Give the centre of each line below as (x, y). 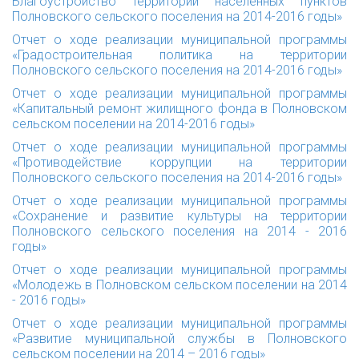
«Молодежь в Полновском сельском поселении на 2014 (179, 285)
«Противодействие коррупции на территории (179, 162)
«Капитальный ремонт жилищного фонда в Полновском (179, 109)
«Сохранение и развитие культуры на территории (179, 216)
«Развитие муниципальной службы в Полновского (179, 339)
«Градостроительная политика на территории (179, 55)
